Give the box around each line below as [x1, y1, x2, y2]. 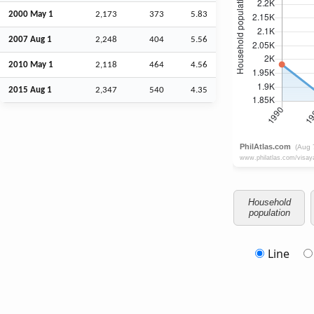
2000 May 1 [8, 9, 53, 19]
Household [247, 197, 291, 208]
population [248, 207, 290, 219]
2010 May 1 [8, 60, 53, 69]
